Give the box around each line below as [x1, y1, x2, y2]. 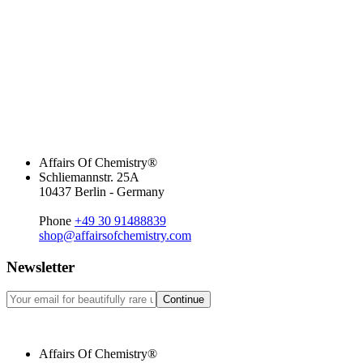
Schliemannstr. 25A [39, 169, 139, 184]
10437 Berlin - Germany [39, 184, 164, 199]
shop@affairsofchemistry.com [39, 228, 191, 242]
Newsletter [6, 258, 75, 275]
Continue [163, 293, 204, 306]
